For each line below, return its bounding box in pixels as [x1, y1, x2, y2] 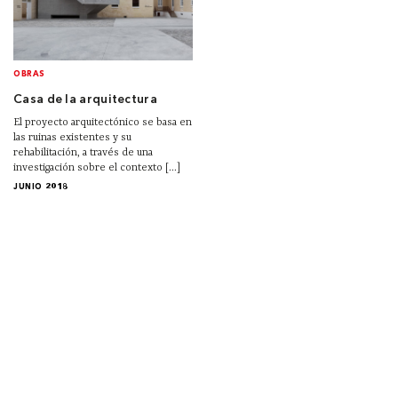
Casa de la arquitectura [13, 93, 157, 106]
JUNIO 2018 [13, 182, 68, 191]
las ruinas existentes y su [13, 131, 131, 144]
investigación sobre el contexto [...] [13, 161, 180, 174]
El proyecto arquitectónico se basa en [13, 115, 192, 129]
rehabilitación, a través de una [13, 146, 153, 159]
